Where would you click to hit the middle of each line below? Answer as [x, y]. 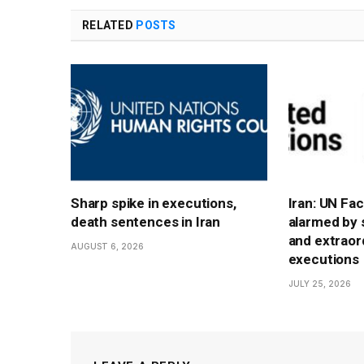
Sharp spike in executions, [154, 204]
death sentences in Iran [146, 222]
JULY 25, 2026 [319, 284]
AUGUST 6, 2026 [107, 247]
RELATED [109, 26]
